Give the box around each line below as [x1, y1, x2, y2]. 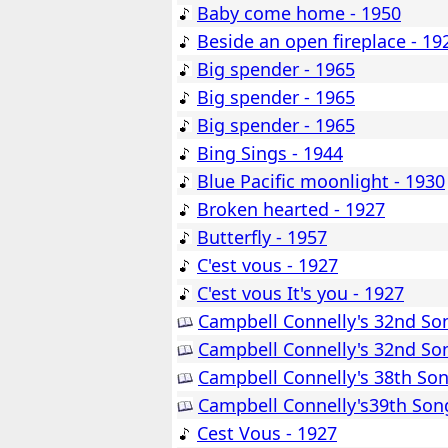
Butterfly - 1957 [197, 225, 327, 250]
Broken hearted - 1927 [197, 197, 385, 222]
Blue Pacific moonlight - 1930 [197, 169, 445, 194]
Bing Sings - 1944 [197, 141, 343, 166]
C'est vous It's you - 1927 [197, 281, 404, 306]
